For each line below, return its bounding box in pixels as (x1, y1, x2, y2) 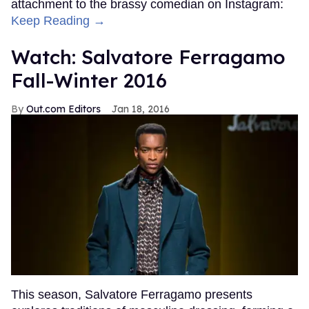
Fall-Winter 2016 (11, 68, 167, 92)
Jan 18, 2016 (112, 102, 170, 115)
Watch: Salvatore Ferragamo (11, 44, 286, 69)
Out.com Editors (26, 102, 101, 115)
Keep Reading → (11, 13, 106, 28)
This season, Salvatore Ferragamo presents (11, 287, 252, 301)
